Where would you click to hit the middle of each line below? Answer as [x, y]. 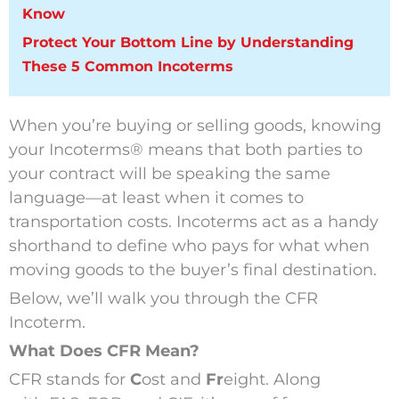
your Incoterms [69, 150]
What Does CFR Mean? [104, 351]
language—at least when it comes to [156, 198]
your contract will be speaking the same [169, 174]
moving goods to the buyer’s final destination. [192, 270]
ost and [173, 380]
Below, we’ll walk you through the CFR [163, 299]
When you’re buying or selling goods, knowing [195, 126]
